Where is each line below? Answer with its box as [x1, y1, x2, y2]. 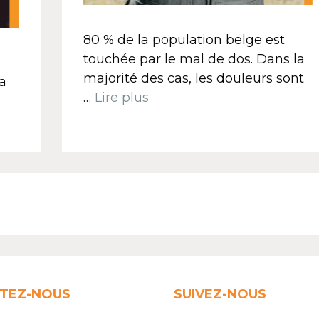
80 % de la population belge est [83, 31, 285, 48]
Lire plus [94, 89, 149, 105]
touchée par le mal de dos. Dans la [83, 51, 305, 67]
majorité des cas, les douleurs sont [83, 70, 304, 86]
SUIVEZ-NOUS [174, 286, 266, 303]
